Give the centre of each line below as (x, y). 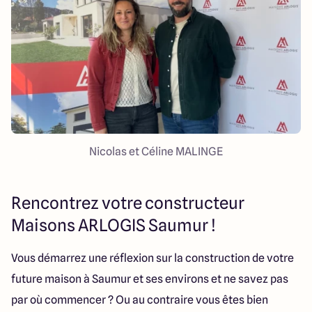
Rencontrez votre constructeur (128, 203)
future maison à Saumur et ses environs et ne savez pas (150, 279)
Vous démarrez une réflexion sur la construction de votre (153, 258)
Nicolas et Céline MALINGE (156, 151)
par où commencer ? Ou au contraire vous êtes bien (140, 299)
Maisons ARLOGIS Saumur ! (114, 225)
